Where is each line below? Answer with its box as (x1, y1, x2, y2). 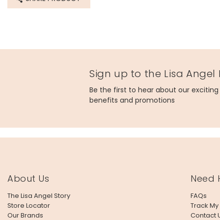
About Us (7, 172, 50, 185)
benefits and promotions (89, 95, 175, 105)
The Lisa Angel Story (7, 191, 70, 200)
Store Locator (7, 201, 50, 210)
